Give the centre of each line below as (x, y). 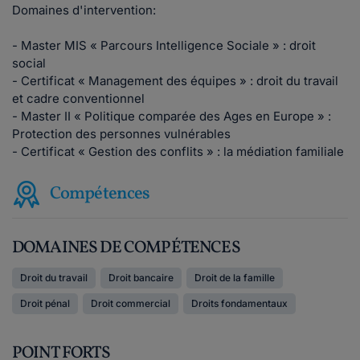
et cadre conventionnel (78, 98)
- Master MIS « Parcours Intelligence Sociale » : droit (164, 45)
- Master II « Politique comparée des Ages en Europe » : (172, 116)
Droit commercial (131, 303)
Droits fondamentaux (239, 303)
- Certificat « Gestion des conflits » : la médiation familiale (178, 151)
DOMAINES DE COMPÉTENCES (126, 248)
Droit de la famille (235, 278)
